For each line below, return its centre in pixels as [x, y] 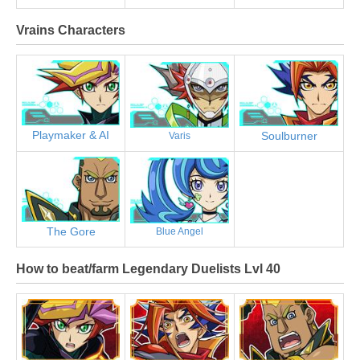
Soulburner [289, 135]
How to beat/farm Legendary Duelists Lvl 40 [148, 268]
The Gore [71, 232]
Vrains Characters [71, 29]
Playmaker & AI [71, 135]
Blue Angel [180, 231]
